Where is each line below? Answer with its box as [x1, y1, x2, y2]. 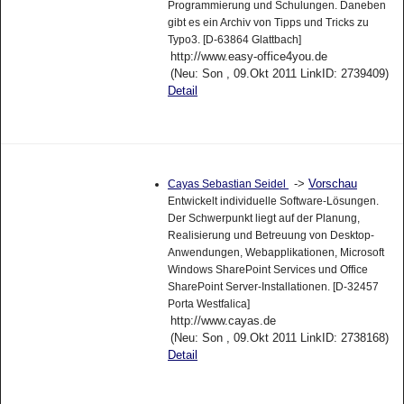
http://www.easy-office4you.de [170, 50, 327, 64]
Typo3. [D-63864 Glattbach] [167, 33, 301, 47]
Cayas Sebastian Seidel [167, 177, 289, 190]
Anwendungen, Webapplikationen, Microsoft [167, 245, 384, 259]
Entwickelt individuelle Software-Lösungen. [167, 194, 379, 207]
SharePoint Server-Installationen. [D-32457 [167, 280, 379, 293]
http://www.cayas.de [170, 313, 276, 327]
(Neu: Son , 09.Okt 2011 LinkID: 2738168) [170, 330, 389, 344]
